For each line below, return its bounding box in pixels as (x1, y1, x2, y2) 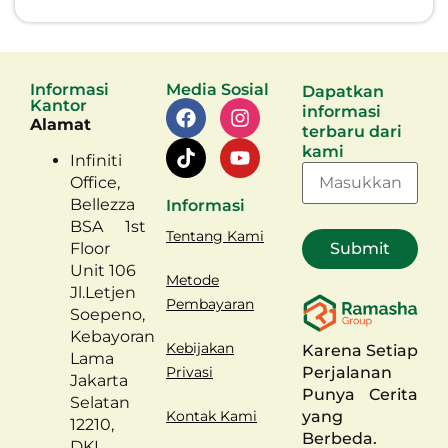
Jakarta (70, 371, 128, 391)
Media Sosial (166, 79, 269, 99)
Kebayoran (70, 327, 155, 347)
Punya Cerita (302, 384, 418, 404)
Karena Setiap (302, 340, 418, 360)
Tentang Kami (166, 226, 264, 245)
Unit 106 (70, 261, 136, 281)
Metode (166, 270, 219, 289)
